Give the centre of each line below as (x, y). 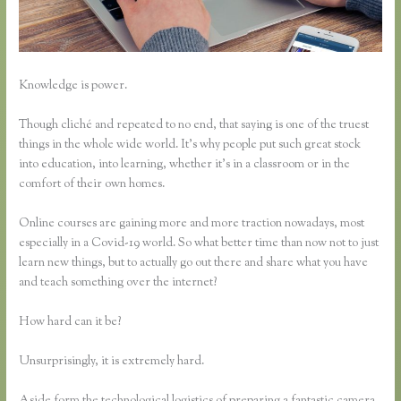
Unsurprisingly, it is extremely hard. (112, 361)
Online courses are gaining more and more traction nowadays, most (192, 224)
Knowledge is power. (73, 86)
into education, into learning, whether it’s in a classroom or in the (185, 165)
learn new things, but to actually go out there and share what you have (194, 264)
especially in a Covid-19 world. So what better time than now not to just (199, 244)
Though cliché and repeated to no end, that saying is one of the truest (194, 126)
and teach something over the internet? (118, 283)
